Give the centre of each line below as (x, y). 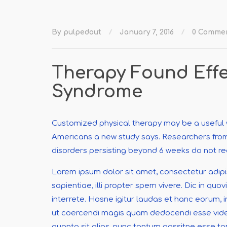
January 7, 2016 (147, 32)
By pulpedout (77, 32)
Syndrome (97, 92)
